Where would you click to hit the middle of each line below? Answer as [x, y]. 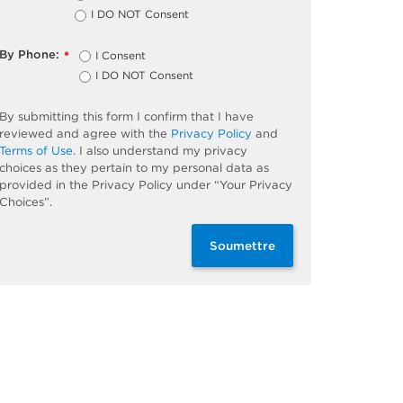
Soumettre [242, 245]
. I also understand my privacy [161, 150]
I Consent [120, 56]
